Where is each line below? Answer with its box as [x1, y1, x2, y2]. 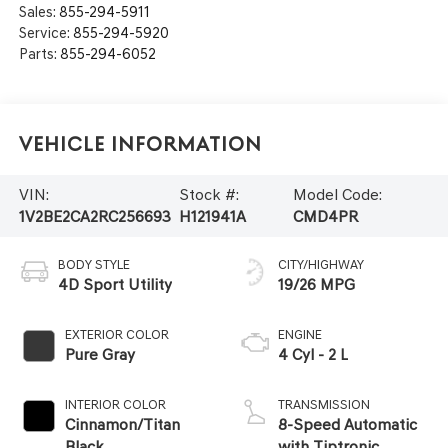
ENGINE [278, 326, 322, 342]
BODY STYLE [57, 256, 130, 272]
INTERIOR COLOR [64, 396, 166, 412]
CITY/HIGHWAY [278, 256, 364, 272]
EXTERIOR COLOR [64, 326, 169, 342]
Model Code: [292, 184, 382, 204]
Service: [18, 23, 73, 42]
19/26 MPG [278, 274, 355, 294]
